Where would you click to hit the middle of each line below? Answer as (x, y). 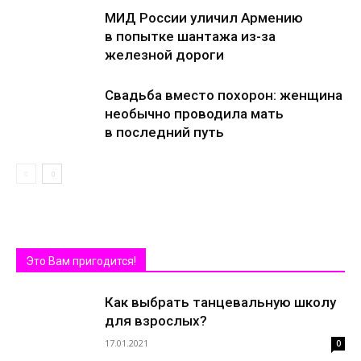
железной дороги (164, 55)
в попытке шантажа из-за (190, 36)
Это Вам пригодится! (81, 261)
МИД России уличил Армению (204, 18)
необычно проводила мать (194, 114)
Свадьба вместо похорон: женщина (224, 95)
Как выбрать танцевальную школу (220, 302)
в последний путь (164, 132)
